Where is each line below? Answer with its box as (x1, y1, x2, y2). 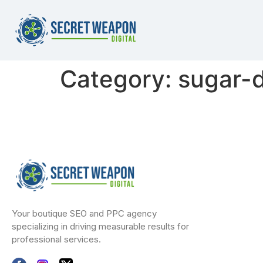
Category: (60, 65, 178, 94)
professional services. (12, 233, 101, 245)
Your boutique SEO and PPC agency (12, 207, 157, 219)
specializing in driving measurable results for (12, 220, 189, 232)
